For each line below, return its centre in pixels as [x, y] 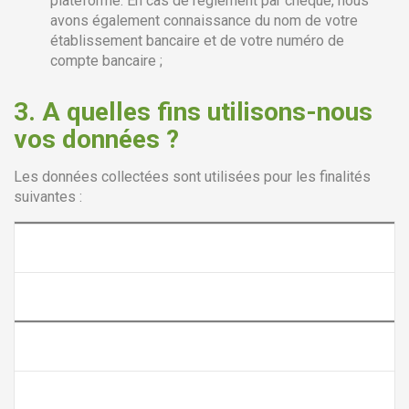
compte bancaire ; [106, 61]
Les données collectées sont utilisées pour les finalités [192, 177]
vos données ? [96, 139]
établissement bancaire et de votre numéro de [197, 41]
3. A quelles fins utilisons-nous [193, 112]
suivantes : [48, 197]
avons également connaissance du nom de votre [204, 21]
